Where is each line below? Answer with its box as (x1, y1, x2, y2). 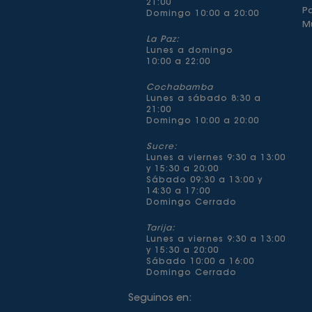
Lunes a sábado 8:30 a (146, 95, 261, 103)
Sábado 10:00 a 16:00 (146, 258, 254, 266)
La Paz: (146, 36, 180, 44)
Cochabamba (146, 84, 213, 92)
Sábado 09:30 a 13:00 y (146, 176, 263, 185)
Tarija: (146, 224, 175, 233)
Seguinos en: (127, 294, 192, 304)
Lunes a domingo (146, 47, 233, 55)
